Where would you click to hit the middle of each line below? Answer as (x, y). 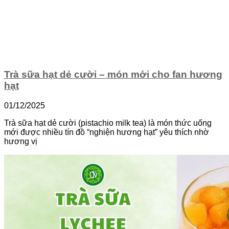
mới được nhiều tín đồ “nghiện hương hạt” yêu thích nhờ (107, 132)
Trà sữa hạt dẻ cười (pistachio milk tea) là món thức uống (108, 123)
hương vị (21, 141)
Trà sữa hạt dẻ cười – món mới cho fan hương (113, 75)
